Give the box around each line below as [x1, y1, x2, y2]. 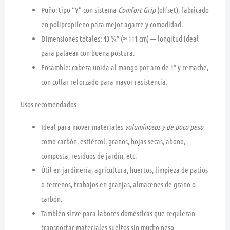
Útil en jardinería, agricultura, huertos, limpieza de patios [41, 165, 208, 175]
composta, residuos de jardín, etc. [41, 150, 137, 160]
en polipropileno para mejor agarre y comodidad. [41, 19, 183, 29]
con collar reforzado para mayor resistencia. [41, 76, 167, 86]
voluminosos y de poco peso [125, 122, 203, 131]
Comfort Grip [118, 5, 156, 14]
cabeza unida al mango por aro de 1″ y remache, [70, 62, 208, 72]
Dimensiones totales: [41, 33, 102, 43]
